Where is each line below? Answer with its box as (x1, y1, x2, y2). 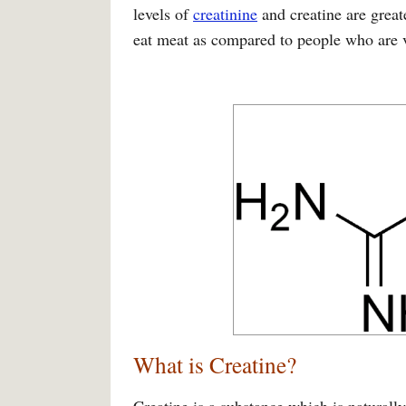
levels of (133, 3, 193, 24)
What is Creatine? (133, 349, 296, 380)
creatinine (193, 3, 257, 24)
